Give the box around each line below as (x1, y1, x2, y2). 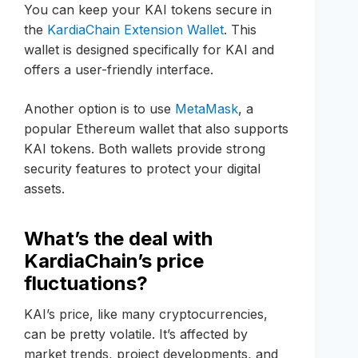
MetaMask (175, 101, 238, 117)
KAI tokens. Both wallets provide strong (24, 141, 265, 157)
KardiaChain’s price (24, 249, 204, 273)
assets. (24, 181, 65, 197)
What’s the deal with (24, 227, 213, 251)
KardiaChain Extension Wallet (47, 22, 224, 38)
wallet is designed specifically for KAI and (24, 42, 274, 58)
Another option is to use (24, 101, 175, 117)
